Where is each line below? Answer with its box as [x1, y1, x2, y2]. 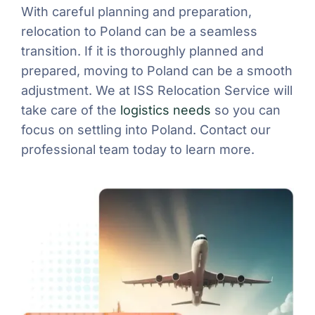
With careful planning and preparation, [21, 4, 252, 19]
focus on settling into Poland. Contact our [21, 122, 271, 137]
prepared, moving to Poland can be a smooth [21, 63, 292, 78]
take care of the [21, 102, 120, 117]
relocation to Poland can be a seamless [21, 23, 257, 39]
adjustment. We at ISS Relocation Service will [21, 82, 292, 98]
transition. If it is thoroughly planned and [21, 43, 264, 58]
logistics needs [120, 102, 211, 117]
